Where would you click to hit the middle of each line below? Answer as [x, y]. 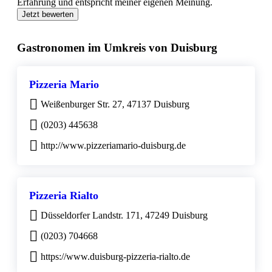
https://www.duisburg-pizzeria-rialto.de [115, 256]
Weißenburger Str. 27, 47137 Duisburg [115, 104]
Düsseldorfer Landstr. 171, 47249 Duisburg [124, 215]
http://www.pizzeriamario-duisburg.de [113, 145]
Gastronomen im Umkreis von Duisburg [117, 48]
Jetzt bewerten [48, 15]
